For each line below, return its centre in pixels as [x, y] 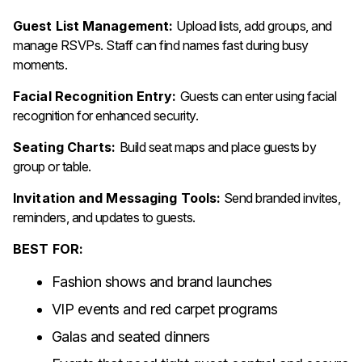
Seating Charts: [66, 147]
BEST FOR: [48, 249]
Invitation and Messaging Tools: [117, 198]
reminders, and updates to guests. [104, 218]
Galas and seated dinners [130, 337]
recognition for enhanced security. [105, 116]
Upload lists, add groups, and [254, 26]
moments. [40, 65]
